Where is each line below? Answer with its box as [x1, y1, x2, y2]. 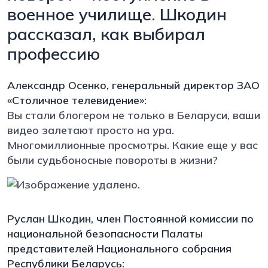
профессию [7, 42, 100, 64]
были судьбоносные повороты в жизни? [7, 153, 221, 167]
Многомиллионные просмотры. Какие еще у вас [7, 138, 258, 152]
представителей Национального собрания [7, 241, 232, 255]
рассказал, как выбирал [7, 23, 205, 44]
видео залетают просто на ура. [7, 123, 174, 137]
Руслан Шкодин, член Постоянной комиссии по [7, 211, 254, 226]
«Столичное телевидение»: [7, 93, 150, 107]
